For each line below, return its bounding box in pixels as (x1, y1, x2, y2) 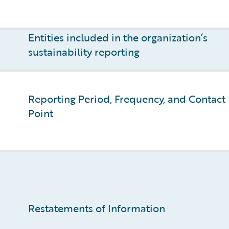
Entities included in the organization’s (28, 30, 208, 45)
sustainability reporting (28, 44, 140, 59)
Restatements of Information (28, 200, 165, 216)
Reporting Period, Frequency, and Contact (28, 91, 225, 106)
